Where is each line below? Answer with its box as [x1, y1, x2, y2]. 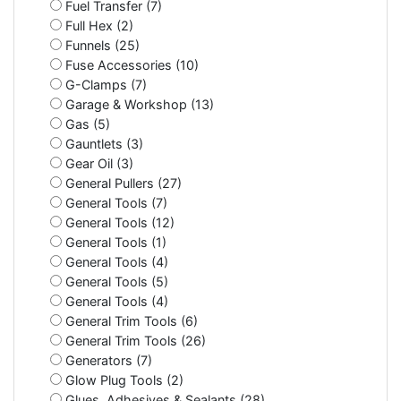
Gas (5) [62, 115, 110, 132]
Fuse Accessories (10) [62, 56, 199, 73]
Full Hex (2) [62, 17, 133, 33]
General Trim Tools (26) [62, 332, 206, 348]
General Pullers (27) [62, 175, 182, 191]
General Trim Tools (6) [62, 312, 198, 328]
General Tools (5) [62, 273, 168, 289]
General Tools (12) [62, 214, 175, 230]
